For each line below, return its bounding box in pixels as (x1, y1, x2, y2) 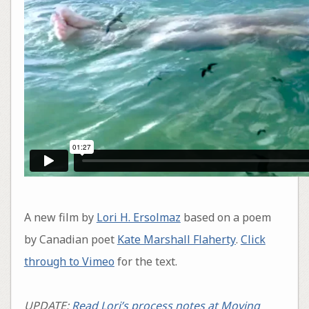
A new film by (23, 209, 97, 225)
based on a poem (180, 209, 271, 225)
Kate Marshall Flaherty (117, 231, 236, 247)
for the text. (114, 253, 177, 269)
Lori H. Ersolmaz (96, 209, 181, 225)
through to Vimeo (23, 253, 114, 269)
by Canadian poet (23, 231, 117, 247)
